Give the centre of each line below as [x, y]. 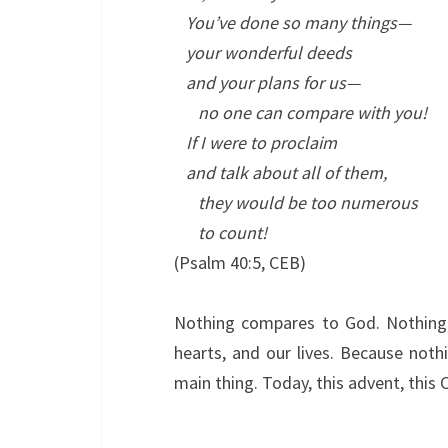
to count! [220, 232]
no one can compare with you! [300, 112]
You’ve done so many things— [292, 22]
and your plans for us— [267, 82]
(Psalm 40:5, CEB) [240, 262]
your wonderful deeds [263, 52]
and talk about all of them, [280, 172]
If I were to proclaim [255, 142]
